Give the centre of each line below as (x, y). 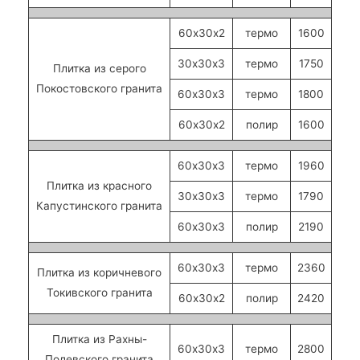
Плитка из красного (99, 186)
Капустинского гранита (99, 206)
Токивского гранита (99, 293)
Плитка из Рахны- (99, 340)
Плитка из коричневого (99, 273)
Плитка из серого (99, 69)
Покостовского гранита (99, 89)
